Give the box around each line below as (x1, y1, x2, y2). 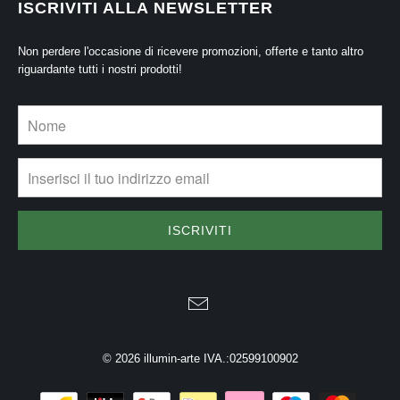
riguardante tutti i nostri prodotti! (18, 62, 182, 77)
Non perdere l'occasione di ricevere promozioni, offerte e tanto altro (18, 45, 363, 59)
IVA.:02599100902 (199, 352, 298, 366)
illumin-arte (143, 352, 200, 366)
